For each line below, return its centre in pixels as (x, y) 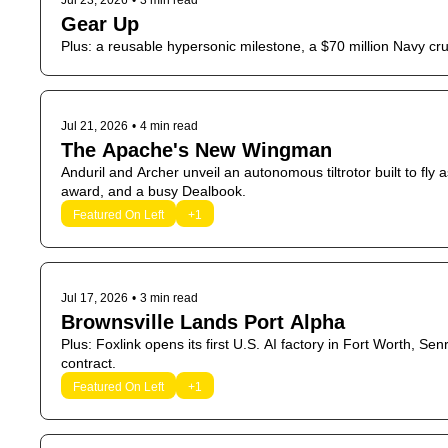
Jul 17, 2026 (94, 298)
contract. (88, 363)
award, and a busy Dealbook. (153, 191)
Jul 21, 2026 (94, 126)
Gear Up (100, 24)
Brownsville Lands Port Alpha (203, 322)
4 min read (169, 126)
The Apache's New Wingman (196, 150)
